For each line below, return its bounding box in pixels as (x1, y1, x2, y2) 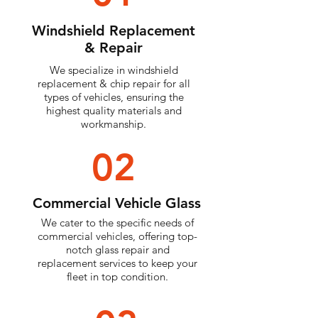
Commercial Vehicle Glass (32, 194, 201, 212)
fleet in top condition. (67, 270, 168, 284)
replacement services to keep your (38, 256, 197, 270)
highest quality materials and (45, 104, 182, 118)
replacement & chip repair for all (37, 77, 190, 91)
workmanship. (81, 117, 146, 131)
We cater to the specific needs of (41, 216, 194, 230)
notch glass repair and (65, 243, 170, 257)
